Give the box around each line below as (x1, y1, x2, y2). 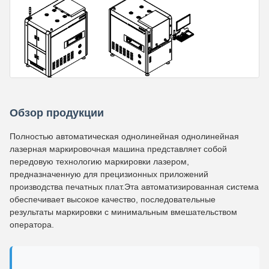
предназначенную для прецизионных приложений (10, 169, 208, 179)
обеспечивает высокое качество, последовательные (10, 194, 216, 204)
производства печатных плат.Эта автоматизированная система (10, 181, 259, 192)
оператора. (10, 219, 54, 229)
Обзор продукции (10, 106, 104, 119)
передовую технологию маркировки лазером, (10, 156, 189, 166)
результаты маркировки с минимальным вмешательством (10, 207, 237, 217)
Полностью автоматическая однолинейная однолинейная (10, 131, 239, 141)
